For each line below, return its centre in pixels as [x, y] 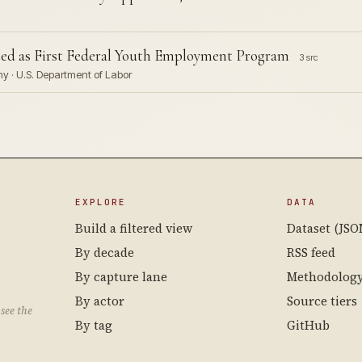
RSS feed [311, 253]
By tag [94, 325]
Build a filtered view [134, 228]
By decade [105, 253]
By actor [100, 301]
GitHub [308, 325]
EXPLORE [101, 202]
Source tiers [322, 301]
